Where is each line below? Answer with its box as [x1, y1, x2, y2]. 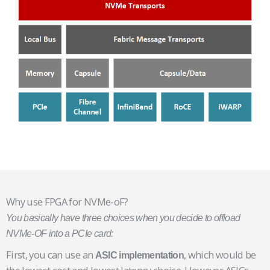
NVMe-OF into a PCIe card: [6, 228, 113, 239]
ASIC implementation [95, 250, 184, 261]
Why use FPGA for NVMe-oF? [6, 195, 128, 209]
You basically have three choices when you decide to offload [6, 212, 240, 224]
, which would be [184, 248, 256, 262]
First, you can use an [6, 248, 95, 262]
